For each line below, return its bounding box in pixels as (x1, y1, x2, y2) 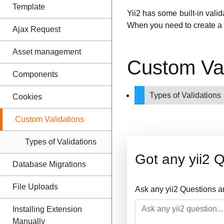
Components (12, 70, 58, 78)
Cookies (12, 92, 42, 101)
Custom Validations (15, 115, 84, 123)
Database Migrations (12, 160, 86, 168)
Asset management (12, 47, 81, 56)
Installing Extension (12, 205, 82, 213)
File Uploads (12, 182, 58, 191)
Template (12, 2, 45, 11)
